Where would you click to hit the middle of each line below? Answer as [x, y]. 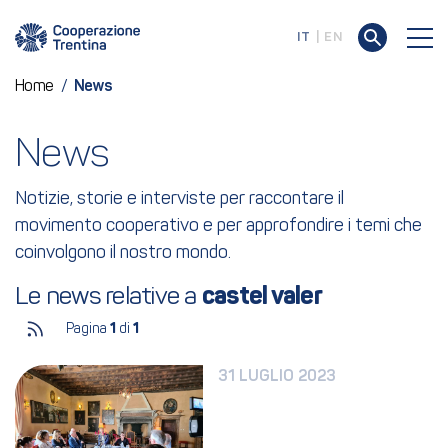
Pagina [88, 329]
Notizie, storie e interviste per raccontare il [179, 199]
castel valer [261, 297]
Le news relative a [108, 297]
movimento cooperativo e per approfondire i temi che [218, 226]
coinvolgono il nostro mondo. [123, 253]
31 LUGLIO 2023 [277, 377]
